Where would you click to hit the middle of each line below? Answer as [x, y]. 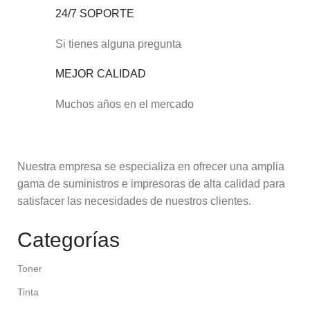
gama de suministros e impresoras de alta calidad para [151, 184]
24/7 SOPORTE [95, 14]
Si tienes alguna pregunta [119, 44]
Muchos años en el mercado [125, 104]
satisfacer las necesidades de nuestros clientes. [134, 201]
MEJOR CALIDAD [101, 74]
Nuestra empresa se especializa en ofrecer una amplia [151, 167]
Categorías [69, 240]
